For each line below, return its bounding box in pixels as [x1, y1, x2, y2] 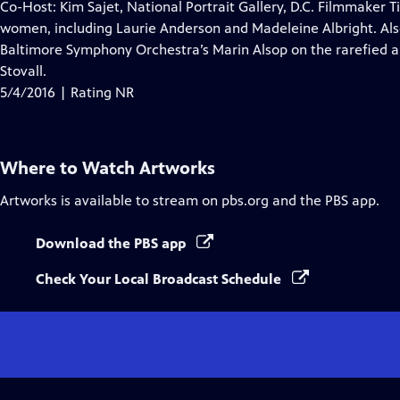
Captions [113, 40, 170, 57]
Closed [113, 19, 156, 36]
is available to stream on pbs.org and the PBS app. [57, 192, 379, 209]
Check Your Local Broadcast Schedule [36, 271, 285, 287]
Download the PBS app [36, 235, 189, 252]
